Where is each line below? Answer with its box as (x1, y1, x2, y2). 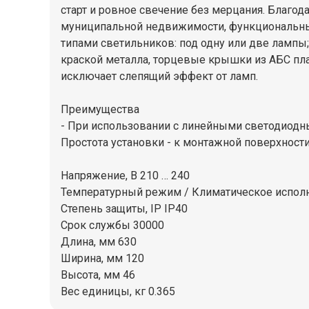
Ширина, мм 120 (61, 251, 144, 265)
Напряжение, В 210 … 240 (61, 168, 190, 182)
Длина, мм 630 (61, 235, 137, 248)
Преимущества (61, 102, 139, 116)
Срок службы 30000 (61, 218, 164, 232)
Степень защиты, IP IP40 (61, 201, 188, 215)
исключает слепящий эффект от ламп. (61, 69, 258, 83)
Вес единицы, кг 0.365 (61, 284, 175, 298)
